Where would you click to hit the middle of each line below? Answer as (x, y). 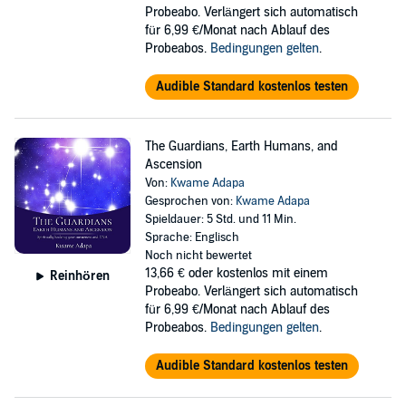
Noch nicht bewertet (198, 256)
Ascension (173, 164)
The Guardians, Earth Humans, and (241, 146)
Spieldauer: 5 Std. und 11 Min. (220, 219)
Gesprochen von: (190, 201)
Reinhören (79, 275)
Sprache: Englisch (192, 237)
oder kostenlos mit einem (258, 273)
